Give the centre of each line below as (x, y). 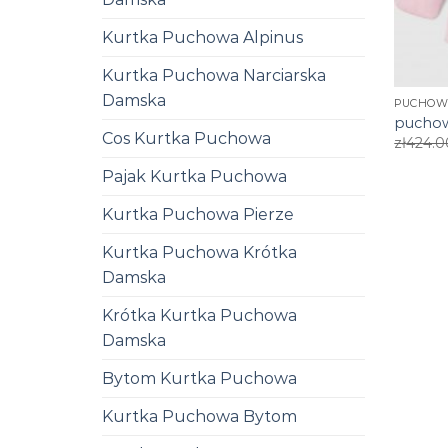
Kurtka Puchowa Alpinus (202, 37)
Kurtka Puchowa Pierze (198, 214)
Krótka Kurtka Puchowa (199, 315)
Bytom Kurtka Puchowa (199, 378)
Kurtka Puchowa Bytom (199, 416)
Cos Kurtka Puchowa (186, 138)
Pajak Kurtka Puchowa (194, 176)
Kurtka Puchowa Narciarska (214, 75)
